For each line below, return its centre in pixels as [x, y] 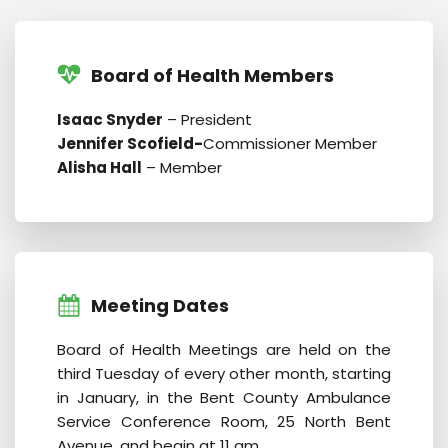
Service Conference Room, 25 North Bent [224, 422]
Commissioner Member [289, 143]
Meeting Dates [159, 306]
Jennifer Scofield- [129, 143]
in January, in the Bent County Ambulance [224, 398]
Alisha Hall [99, 167]
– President [207, 119]
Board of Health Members [212, 75]
